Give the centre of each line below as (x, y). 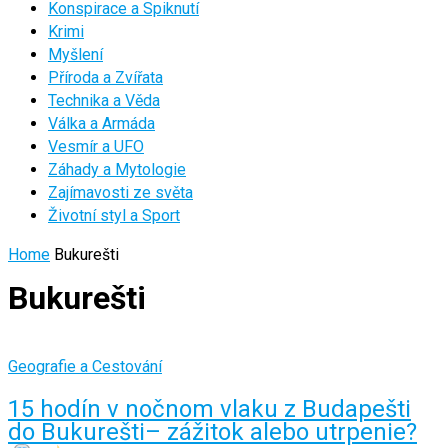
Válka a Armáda (101, 123)
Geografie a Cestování (85, 366)
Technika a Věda (104, 100)
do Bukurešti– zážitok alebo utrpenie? (212, 431)
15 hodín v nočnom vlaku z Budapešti (209, 408)
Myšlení (75, 54)
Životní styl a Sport (114, 215)
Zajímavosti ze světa (120, 192)
